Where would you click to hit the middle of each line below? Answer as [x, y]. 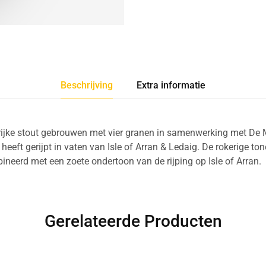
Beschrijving [87, 85]
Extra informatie [171, 85]
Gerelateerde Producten [133, 221]
